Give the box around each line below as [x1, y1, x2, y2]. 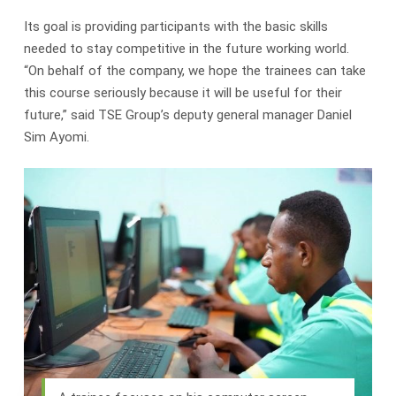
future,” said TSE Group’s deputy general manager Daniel [23, 106, 352, 123]
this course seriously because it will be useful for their [23, 84, 342, 101]
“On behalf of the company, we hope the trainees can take [23, 62, 366, 79]
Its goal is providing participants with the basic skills [23, 18, 328, 34]
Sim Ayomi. [23, 128, 89, 145]
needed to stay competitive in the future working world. [23, 40, 349, 57]
